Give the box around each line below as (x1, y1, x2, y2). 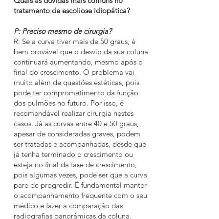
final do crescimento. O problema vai (14, 67, 134, 77)
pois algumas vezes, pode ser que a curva (14, 170, 147, 179)
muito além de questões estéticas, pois (14, 78, 139, 87)
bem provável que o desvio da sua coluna (14, 47, 148, 56)
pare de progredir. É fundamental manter (14, 180, 147, 190)
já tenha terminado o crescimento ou (14, 150, 133, 159)
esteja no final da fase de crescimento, (14, 160, 137, 169)
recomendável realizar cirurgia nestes (14, 109, 133, 118)
